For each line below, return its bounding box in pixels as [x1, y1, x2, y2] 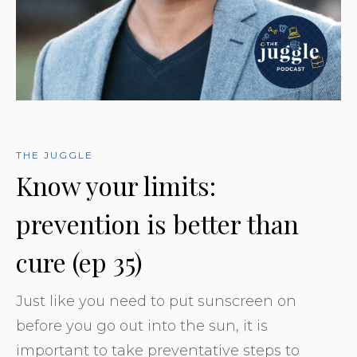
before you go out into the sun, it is [16, 317, 268, 335]
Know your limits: [16, 168, 216, 202]
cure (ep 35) [16, 245, 143, 279]
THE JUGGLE [16, 149, 93, 161]
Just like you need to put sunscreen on [16, 292, 296, 310]
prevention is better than [16, 206, 299, 241]
